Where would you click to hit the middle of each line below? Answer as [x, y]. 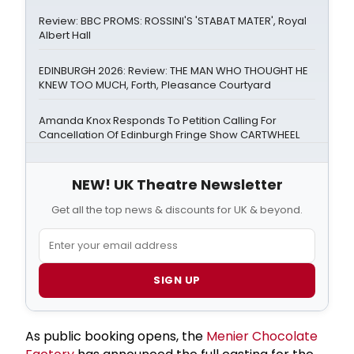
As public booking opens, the [116, 336]
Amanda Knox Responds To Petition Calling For [158, 120]
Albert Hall [65, 35]
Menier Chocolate [262, 336]
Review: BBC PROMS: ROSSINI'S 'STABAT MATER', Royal [173, 21]
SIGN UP [177, 280]
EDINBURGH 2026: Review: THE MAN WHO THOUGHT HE [173, 70]
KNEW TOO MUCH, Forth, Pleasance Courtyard [155, 85]
